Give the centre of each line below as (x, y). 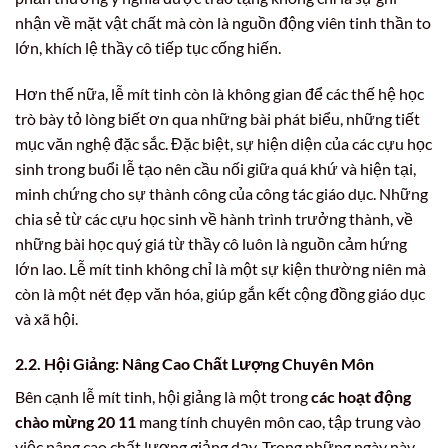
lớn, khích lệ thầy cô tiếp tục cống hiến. (148, 47)
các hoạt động (361, 397)
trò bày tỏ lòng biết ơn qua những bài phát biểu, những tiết (217, 118)
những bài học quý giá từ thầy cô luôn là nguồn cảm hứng (211, 243)
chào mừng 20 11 (75, 422)
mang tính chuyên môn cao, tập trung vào (278, 422)
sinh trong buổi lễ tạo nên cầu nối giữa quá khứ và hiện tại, (215, 168)
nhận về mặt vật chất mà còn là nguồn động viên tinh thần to (223, 22)
